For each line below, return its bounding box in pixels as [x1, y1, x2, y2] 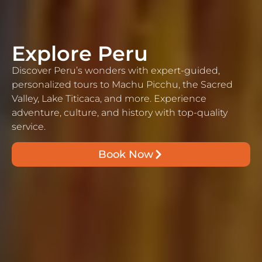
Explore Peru [12, 40, 148, 66]
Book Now [98, 148, 154, 161]
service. [12, 120, 46, 132]
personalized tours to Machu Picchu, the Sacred [12, 78, 233, 90]
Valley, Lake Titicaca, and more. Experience [12, 92, 206, 104]
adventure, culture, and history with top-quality [12, 106, 227, 118]
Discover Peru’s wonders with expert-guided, [12, 64, 220, 76]
